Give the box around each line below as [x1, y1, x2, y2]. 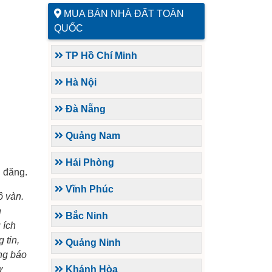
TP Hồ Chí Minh [63, 50, 137, 61]
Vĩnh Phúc [63, 184, 114, 195]
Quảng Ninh [63, 237, 121, 248]
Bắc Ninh [63, 211, 108, 222]
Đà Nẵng [63, 104, 106, 115]
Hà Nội [63, 77, 97, 88]
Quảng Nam [63, 131, 120, 141]
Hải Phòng [63, 157, 114, 168]
